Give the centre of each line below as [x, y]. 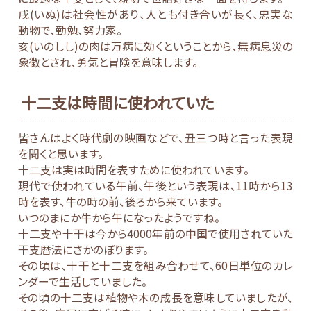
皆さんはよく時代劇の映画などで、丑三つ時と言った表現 [155, 138]
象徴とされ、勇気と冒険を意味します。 [108, 62]
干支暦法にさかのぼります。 [84, 250]
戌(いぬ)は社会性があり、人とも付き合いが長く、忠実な [155, 15]
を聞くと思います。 [61, 154]
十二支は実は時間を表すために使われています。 [134, 170]
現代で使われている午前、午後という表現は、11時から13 [155, 186]
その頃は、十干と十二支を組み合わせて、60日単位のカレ [155, 266]
